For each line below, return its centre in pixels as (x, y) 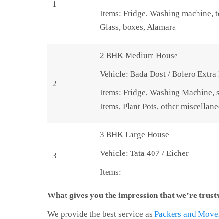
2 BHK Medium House (139, 55)
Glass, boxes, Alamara (138, 27)
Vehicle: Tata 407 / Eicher (144, 153)
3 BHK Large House (134, 134)
